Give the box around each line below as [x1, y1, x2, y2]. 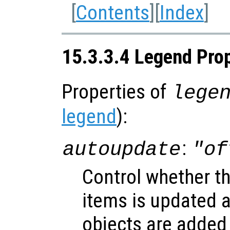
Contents [76, 1, 149, 25]
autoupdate [63, 138, 181, 161]
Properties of [62, 80, 171, 104]
